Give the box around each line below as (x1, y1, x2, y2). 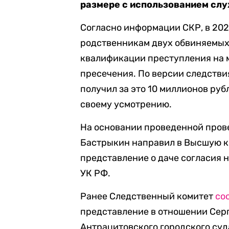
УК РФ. (80, 168, 111, 179)
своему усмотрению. (80, 99, 172, 110)
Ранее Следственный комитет (80, 191, 216, 202)
